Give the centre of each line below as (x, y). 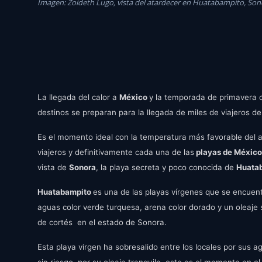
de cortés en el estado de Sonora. (102, 222)
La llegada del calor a (78, 97)
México (134, 97)
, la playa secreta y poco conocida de (166, 167)
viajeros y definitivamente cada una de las (116, 152)
